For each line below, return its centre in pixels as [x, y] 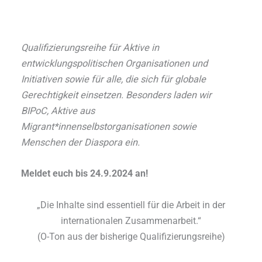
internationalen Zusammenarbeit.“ [131, 220]
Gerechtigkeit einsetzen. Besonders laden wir [117, 95]
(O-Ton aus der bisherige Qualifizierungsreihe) [131, 236]
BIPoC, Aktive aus [58, 111]
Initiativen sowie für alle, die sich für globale [114, 80]
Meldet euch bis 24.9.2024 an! [85, 174]
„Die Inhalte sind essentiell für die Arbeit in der [131, 205]
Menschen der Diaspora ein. [81, 143]
